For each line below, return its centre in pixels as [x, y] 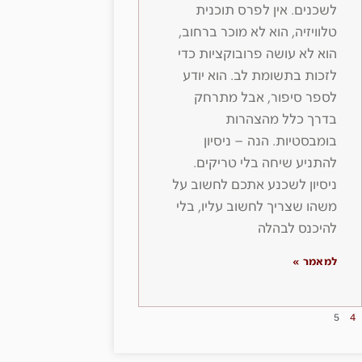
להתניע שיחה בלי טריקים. [265, 163]
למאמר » [315, 262]
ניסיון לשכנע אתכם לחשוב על [255, 185]
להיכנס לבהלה [298, 229]
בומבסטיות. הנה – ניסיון [271, 141]
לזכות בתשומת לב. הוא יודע [260, 76]
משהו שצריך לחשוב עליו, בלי [257, 207]
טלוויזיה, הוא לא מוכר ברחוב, [258, 32]
